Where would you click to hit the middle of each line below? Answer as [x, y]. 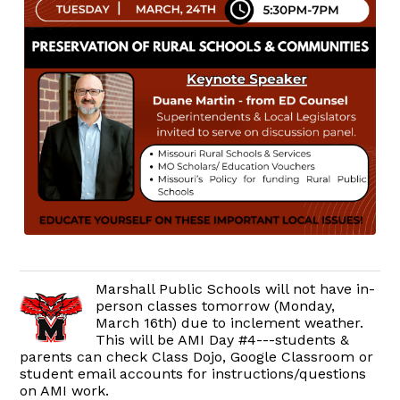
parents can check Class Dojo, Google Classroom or [197, 357]
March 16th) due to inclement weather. [230, 323]
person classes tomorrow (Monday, [216, 306]
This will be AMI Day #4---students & [223, 340]
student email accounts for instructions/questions [193, 374]
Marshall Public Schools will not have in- [236, 289]
